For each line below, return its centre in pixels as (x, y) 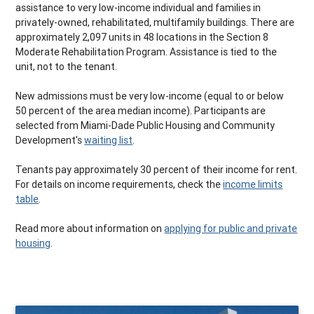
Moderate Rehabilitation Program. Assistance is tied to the (146, 52)
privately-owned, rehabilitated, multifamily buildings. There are (155, 23)
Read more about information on (90, 229)
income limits (253, 185)
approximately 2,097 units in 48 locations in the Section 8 (142, 37)
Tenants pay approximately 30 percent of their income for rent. (157, 170)
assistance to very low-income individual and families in (138, 8)
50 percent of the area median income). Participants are (141, 111)
